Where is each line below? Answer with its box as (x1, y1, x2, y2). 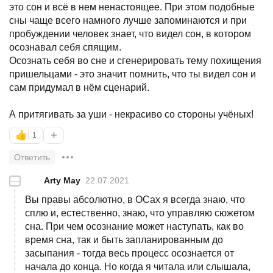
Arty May (44, 175, 80, 185)
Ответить (14, 152, 50, 162)
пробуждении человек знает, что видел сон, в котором (9, 28, 251, 39)
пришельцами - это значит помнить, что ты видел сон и (9, 68, 256, 79)
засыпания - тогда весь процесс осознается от (25, 247, 234, 258)
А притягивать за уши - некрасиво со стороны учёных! (9, 108, 253, 119)
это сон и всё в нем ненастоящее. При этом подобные (9, 1, 255, 12)
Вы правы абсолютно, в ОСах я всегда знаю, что (25, 194, 245, 205)
